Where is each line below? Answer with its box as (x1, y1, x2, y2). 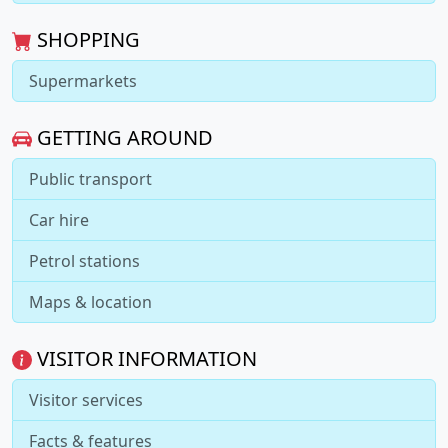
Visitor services (29, 388, 143, 411)
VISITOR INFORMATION (32, 344, 257, 372)
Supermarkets (29, 69, 137, 92)
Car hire (29, 208, 89, 231)
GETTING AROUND (32, 123, 213, 151)
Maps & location (29, 290, 152, 313)
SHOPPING (32, 25, 140, 53)
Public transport (29, 167, 152, 190)
